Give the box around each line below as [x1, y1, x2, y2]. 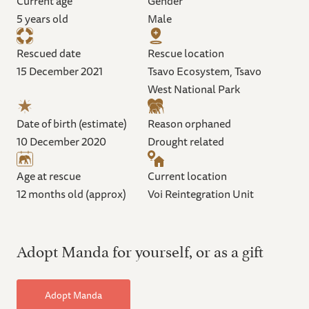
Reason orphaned [148, 114, 231, 132]
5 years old [17, 9, 68, 28]
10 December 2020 [17, 132, 106, 150]
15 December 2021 [17, 61, 103, 80]
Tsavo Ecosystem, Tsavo [148, 61, 261, 80]
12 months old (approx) [17, 184, 126, 203]
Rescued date [17, 43, 81, 62]
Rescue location [148, 43, 224, 62]
